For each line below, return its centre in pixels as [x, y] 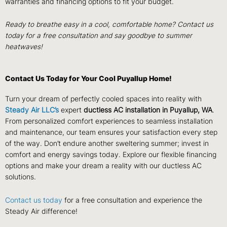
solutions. [21, 177]
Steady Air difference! [41, 212]
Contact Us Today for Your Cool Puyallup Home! [88, 79]
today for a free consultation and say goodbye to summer [99, 36]
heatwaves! [25, 47]
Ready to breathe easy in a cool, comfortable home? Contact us [109, 25]
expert [71, 110]
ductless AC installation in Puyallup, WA [148, 110]
